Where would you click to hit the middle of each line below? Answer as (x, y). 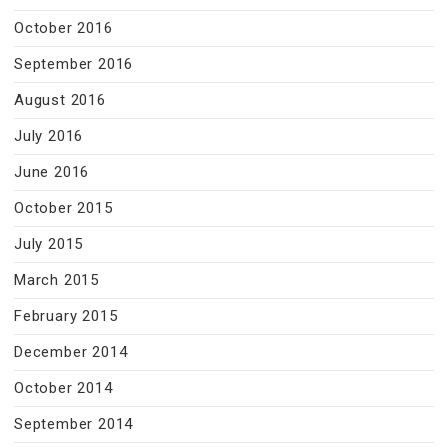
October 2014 (63, 388)
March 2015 (56, 280)
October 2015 (63, 208)
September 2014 (74, 424)
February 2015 (66, 316)
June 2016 (52, 172)
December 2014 (71, 352)
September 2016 (74, 64)
